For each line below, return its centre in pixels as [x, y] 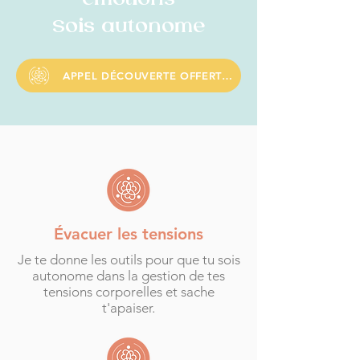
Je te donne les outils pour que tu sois [129, 260]
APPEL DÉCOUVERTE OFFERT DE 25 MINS [227, 76]
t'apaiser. [129, 308]
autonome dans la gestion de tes [129, 276]
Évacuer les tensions [129, 234]
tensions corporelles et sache [129, 292]
